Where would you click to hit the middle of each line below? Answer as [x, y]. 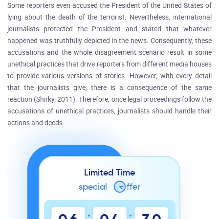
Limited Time [109, 173]
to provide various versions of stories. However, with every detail [109, 76]
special [94, 187]
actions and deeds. [36, 123]
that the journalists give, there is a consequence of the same [109, 88]
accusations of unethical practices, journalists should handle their [109, 111]
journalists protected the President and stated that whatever [109, 29]
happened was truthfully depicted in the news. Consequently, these [109, 41]
